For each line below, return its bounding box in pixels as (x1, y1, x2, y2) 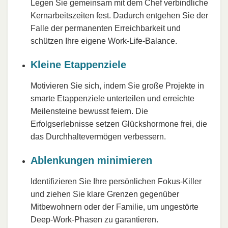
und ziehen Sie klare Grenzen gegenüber (31, 189, 179, 198)
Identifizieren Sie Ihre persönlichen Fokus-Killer (31, 177, 202, 186)
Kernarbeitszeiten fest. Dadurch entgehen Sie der (31, 11, 208, 20)
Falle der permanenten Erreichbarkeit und (31, 23, 181, 33)
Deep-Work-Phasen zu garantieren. (31, 215, 158, 224)
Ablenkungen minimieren (31, 154, 152, 166)
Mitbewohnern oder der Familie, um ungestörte (31, 202, 198, 211)
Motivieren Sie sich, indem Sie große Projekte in (31, 81, 204, 90)
